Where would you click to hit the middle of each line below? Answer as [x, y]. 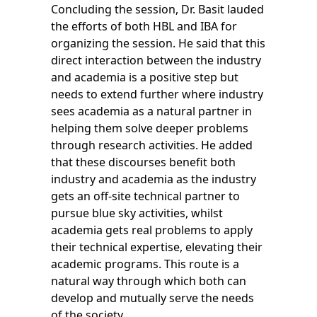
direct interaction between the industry [156, 60]
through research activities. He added [151, 145]
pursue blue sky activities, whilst [137, 213]
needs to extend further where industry [157, 94]
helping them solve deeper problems [149, 128]
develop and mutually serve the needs [152, 298]
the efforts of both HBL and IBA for [144, 27]
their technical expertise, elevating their [156, 247]
